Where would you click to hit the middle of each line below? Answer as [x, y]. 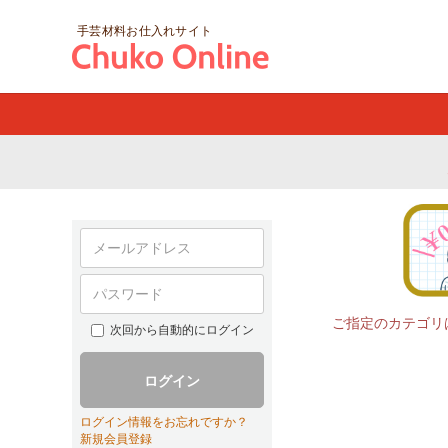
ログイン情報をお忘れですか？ [164, 422]
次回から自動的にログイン [181, 329]
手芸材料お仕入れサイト [145, 30]
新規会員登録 [116, 439]
